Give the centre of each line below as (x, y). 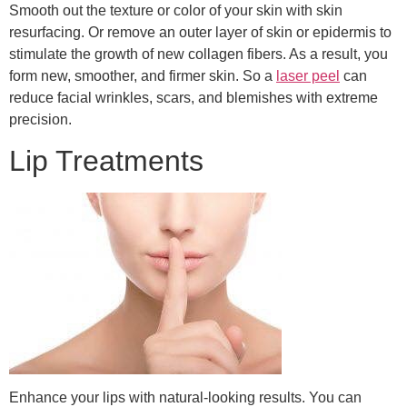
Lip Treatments (106, 161)
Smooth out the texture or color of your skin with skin (176, 10)
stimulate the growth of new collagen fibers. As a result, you (199, 54)
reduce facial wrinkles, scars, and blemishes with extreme (194, 97)
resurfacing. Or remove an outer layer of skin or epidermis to (200, 32)
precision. (40, 119)
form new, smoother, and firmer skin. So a (143, 75)
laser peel (308, 75)
